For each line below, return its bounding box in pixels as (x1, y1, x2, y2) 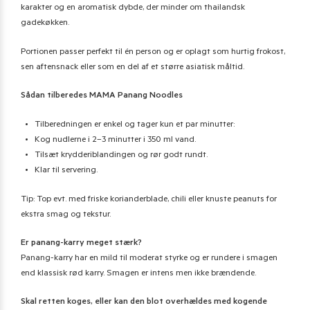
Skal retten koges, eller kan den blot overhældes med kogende (21, 298, 267, 308)
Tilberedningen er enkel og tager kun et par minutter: (35, 120, 235, 130)
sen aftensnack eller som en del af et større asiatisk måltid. (21, 62, 244, 73)
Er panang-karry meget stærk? (21, 238, 142, 248)
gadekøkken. (21, 19, 69, 29)
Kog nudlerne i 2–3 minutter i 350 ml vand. (35, 135, 196, 145)
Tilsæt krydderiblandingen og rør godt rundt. (35, 150, 208, 161)
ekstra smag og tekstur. (21, 210, 111, 220)
